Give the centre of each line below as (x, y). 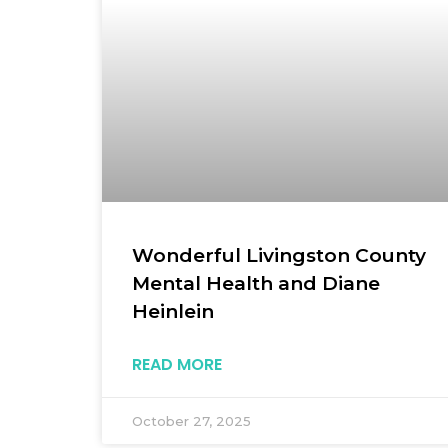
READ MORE (177, 364)
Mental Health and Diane (256, 283)
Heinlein (173, 311)
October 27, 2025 (191, 420)
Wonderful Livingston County (279, 255)
